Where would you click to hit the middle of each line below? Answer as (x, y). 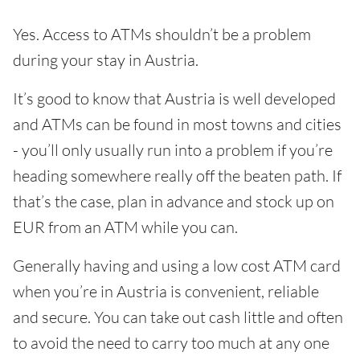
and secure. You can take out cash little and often (178, 317)
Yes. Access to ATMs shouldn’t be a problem (162, 34)
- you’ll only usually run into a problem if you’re (173, 150)
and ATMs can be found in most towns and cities (177, 124)
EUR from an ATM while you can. (125, 227)
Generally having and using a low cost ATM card (177, 266)
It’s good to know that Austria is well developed (174, 98)
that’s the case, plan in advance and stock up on (174, 201)
